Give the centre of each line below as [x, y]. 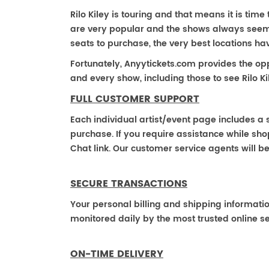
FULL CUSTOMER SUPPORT [135, 99]
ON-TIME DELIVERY [117, 254]
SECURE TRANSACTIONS [129, 184]
